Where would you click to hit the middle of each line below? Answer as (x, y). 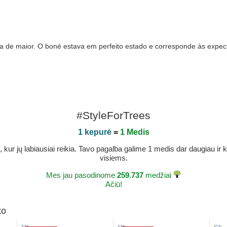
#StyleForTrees (113, 115)
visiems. (113, 158)
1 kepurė (94, 132)
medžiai (158, 175)
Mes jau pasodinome (82, 175)
